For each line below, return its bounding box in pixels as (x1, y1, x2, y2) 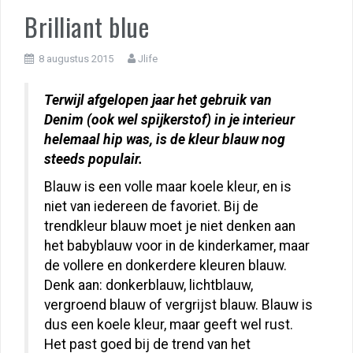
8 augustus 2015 (39, 53, 113, 65)
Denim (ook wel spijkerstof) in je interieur (44, 112, 295, 128)
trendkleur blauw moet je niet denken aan (44, 218, 295, 235)
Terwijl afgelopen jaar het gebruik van (44, 92, 272, 109)
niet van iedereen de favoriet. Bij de (44, 199, 258, 215)
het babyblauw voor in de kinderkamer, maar (44, 238, 310, 255)
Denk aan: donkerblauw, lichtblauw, (44, 277, 253, 294)
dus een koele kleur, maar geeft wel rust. (44, 317, 293, 333)
